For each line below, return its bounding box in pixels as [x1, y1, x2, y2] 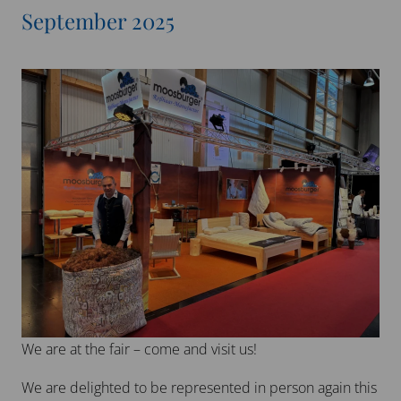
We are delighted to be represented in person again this [21, 377, 377, 397]
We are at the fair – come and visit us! [21, 338, 257, 359]
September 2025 [21, 5, 175, 35]
